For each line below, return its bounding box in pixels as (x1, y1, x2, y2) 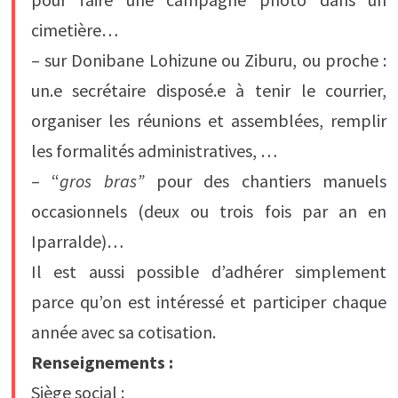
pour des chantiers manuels (143, 169, 387, 192)
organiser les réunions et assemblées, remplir (30, 108, 387, 131)
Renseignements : (30, 350, 173, 373)
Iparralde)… (30, 229, 123, 252)
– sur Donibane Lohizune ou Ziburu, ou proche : (30, 48, 387, 71)
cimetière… (30, 18, 118, 41)
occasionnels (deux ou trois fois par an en (30, 199, 387, 222)
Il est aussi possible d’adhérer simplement (30, 259, 387, 283)
